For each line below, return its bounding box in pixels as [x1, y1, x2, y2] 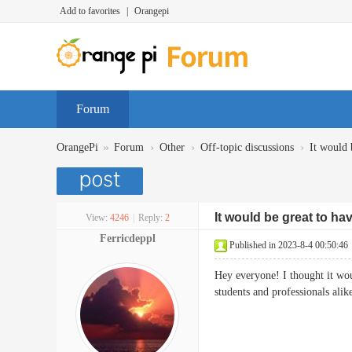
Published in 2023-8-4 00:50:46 [229, 240, 348, 251]
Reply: [137, 212, 163, 223]
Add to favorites [60, 5, 120, 16]
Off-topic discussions [200, 141, 294, 153]
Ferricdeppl [99, 233, 156, 244]
